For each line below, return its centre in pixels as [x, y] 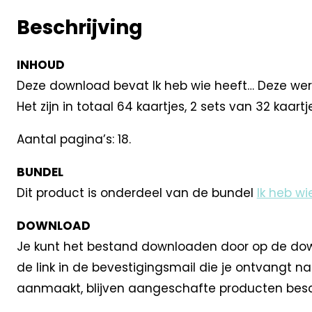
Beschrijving [79, 27]
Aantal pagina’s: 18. [73, 139]
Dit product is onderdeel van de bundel [136, 193]
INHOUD [40, 64]
